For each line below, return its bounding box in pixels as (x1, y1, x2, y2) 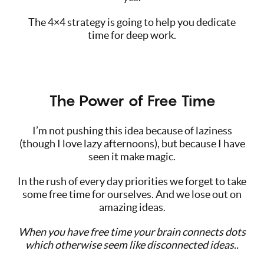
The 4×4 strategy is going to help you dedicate (28, 15, 236, 28)
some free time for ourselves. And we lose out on (22, 187, 242, 200)
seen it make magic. (88, 150, 176, 163)
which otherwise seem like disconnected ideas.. (25, 238, 239, 251)
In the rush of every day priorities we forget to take (18, 174, 246, 187)
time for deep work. (88, 28, 176, 41)
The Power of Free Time (48, 91, 216, 110)
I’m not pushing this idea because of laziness (32, 124, 232, 137)
